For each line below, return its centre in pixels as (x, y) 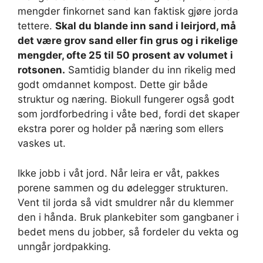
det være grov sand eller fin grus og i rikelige (128, 41)
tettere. (36, 26)
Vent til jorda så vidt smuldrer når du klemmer (126, 202)
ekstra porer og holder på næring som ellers (121, 129)
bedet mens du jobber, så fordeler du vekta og (128, 232)
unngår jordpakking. (64, 246)
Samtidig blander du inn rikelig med (151, 70)
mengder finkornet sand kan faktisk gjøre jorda (128, 11)
